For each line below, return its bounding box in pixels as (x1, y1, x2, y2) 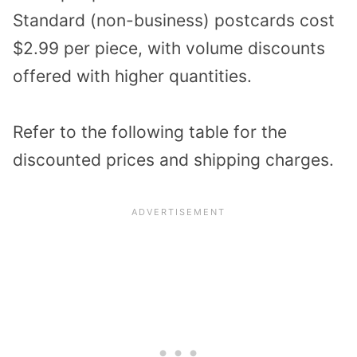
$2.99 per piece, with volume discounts (13, 37, 325, 58)
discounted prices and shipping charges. (13, 150, 334, 171)
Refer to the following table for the (13, 122, 287, 143)
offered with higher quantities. (13, 65, 252, 86)
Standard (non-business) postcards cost (13, 10, 335, 30)
